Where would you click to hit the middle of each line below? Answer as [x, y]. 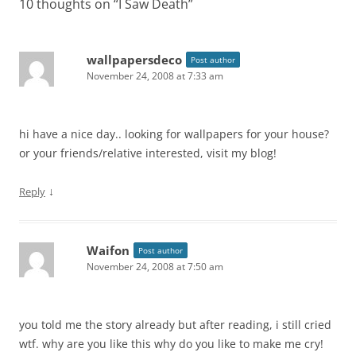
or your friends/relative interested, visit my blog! [148, 153]
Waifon [108, 250]
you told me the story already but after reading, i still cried [175, 325]
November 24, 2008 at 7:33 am [155, 76]
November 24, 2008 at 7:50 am [155, 267]
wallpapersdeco [134, 60]
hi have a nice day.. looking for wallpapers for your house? [174, 134]
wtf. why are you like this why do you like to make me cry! [171, 344]
